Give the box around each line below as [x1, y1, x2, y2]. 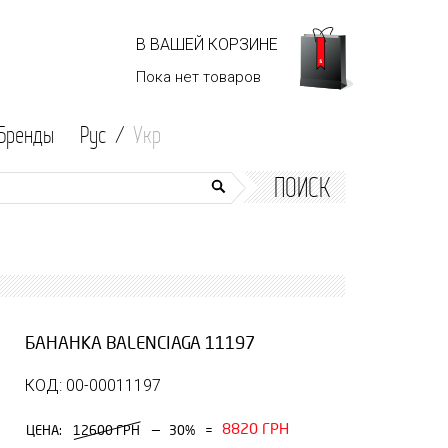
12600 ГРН [73, 423, 140, 438]
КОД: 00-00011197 [25, 376, 161, 395]
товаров [203, 68, 261, 86]
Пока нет [136, 68, 203, 86]
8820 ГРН [222, 421, 289, 438]
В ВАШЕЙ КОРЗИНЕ [136, 35, 278, 54]
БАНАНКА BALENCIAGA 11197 [25, 334, 255, 353]
